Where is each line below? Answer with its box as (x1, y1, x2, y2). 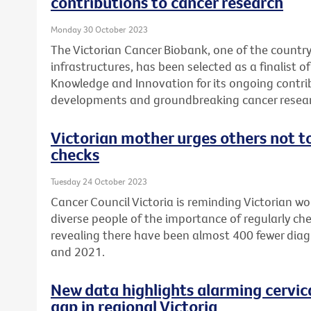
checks (51, 144, 99, 165)
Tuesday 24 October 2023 (51, 176, 147, 187)
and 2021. (51, 244, 105, 260)
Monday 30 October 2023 (51, 23, 148, 35)
